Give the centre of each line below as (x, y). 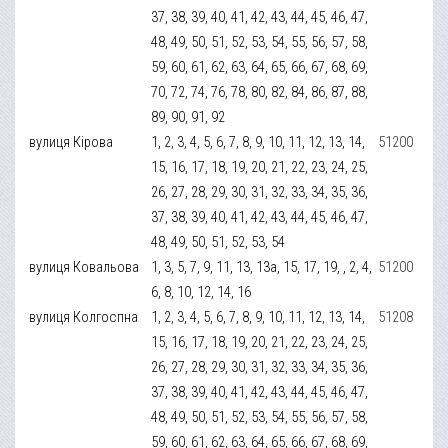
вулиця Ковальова (84, 266)
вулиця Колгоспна (84, 316)
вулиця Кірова (71, 141)
